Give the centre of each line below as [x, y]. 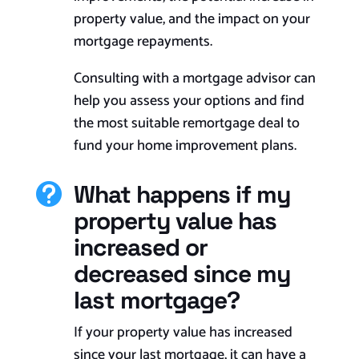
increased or [140, 248]
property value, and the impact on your [192, 20]
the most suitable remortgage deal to [186, 124]
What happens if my [182, 195]
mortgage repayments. [143, 42]
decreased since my [182, 274]
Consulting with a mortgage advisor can [194, 79]
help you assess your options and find [189, 101]
